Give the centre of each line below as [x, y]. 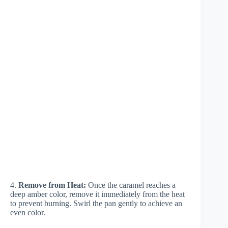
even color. [28, 212]
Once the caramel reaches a [131, 185]
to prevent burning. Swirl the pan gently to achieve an [96, 203]
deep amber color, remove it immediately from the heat [97, 194]
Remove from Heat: [52, 185]
